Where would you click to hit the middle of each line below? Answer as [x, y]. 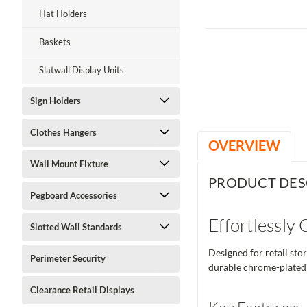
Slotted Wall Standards [76, 227]
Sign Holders [56, 101]
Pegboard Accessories [74, 195]
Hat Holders [63, 14]
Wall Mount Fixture [69, 164]
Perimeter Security [68, 258]
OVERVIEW [244, 145]
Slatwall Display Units [82, 70]
